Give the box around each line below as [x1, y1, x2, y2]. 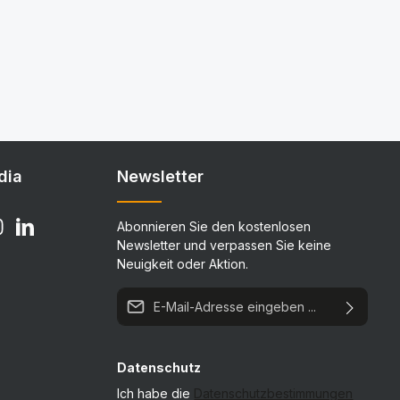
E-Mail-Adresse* [116, 287, 213, 304]
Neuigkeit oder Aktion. [117, 255, 249, 271]
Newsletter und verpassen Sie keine [117, 237, 332, 253]
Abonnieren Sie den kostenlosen [117, 218, 312, 234]
